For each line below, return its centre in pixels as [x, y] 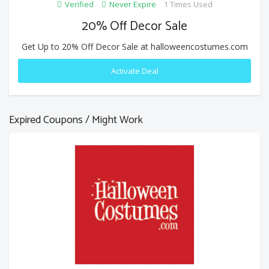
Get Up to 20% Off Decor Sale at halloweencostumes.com [134, 46]
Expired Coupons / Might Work [76, 120]
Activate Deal [134, 71]
